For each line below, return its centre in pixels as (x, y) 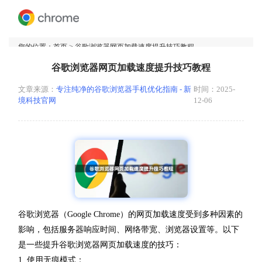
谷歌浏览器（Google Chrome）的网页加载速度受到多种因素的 (130, 214)
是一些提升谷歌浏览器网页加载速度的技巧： (100, 244)
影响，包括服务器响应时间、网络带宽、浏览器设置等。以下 (129, 229)
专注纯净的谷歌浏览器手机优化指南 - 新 (124, 89)
